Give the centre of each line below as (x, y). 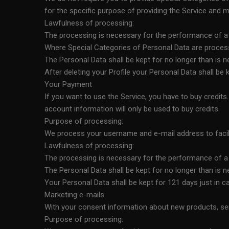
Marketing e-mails (74, 195)
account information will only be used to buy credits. (132, 109)
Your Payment (68, 84)
